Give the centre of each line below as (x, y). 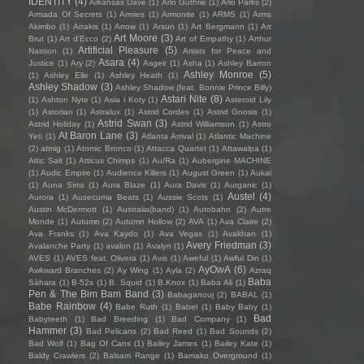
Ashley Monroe (219, 74)
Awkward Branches (65, 270)
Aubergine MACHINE (232, 160)
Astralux (106, 112)
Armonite (178, 14)
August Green (208, 173)
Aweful (195, 258)
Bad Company (201, 319)
